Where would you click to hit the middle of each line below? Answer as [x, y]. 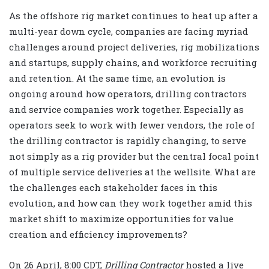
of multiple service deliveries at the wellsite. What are [132, 171]
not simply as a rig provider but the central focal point [134, 156]
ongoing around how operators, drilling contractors [128, 93]
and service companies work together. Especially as [126, 109]
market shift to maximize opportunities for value [121, 218]
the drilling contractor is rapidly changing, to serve [128, 140]
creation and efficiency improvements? [98, 234]
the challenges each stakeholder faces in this [113, 187]
